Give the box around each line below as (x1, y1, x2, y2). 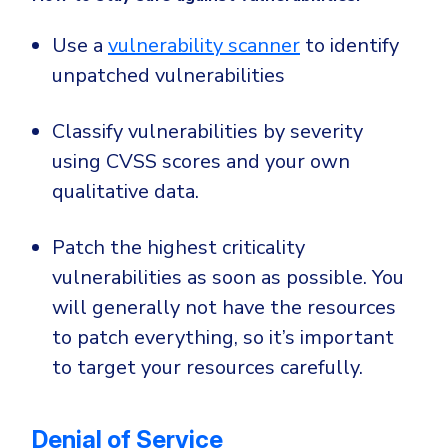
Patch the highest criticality (52, 234, 305, 262)
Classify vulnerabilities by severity (52, 118, 363, 146)
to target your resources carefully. (52, 354, 363, 382)
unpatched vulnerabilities (52, 62, 285, 90)
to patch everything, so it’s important (52, 324, 394, 352)
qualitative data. (52, 178, 199, 206)
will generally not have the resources (52, 294, 396, 322)
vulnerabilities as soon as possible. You (52, 264, 404, 292)
